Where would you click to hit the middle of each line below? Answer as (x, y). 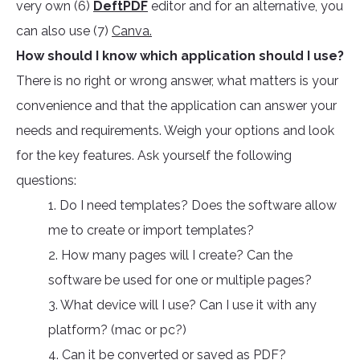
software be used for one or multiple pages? (180, 280)
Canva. (132, 31)
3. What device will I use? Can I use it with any (182, 305)
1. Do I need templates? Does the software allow (192, 206)
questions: (46, 181)
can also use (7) (64, 31)
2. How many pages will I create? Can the (170, 256)
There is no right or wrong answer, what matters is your (177, 81)
